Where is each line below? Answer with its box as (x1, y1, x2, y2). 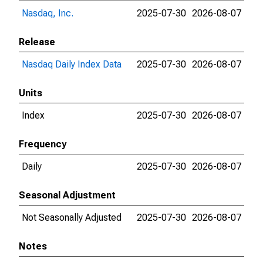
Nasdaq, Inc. (22, 8, 73, 19)
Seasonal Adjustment (19, 190, 116, 201)
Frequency (19, 139, 66, 150)
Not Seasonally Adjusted (22, 212, 122, 223)
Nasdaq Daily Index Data (22, 59, 122, 70)
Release (19, 36, 55, 48)
